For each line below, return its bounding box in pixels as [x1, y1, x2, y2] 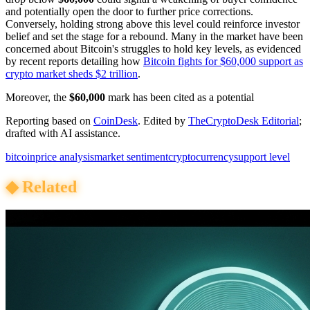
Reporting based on [6, 114, 91, 127]
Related [22, 177, 77, 196]
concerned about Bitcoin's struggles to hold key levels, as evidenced [6, 42, 301, 55]
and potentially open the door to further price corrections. [6, 5, 253, 17]
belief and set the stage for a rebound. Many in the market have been [6, 30, 303, 42]
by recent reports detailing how [6, 55, 143, 67]
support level [234, 150, 290, 163]
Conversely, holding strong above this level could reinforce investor [6, 17, 300, 30]
